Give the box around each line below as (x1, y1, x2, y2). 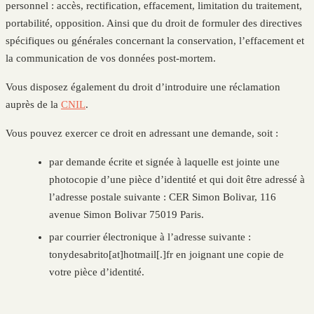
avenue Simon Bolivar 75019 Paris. (49, 209, 205, 221)
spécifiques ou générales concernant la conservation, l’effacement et (6, 35, 304, 47)
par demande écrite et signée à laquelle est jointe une (49, 156, 280, 168)
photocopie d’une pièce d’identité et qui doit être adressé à (49, 174, 306, 186)
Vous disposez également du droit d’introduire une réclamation (6, 81, 280, 93)
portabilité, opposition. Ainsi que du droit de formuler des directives (6, 18, 302, 29)
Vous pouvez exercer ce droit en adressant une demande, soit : (6, 128, 278, 139)
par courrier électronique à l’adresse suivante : (49, 231, 252, 243)
